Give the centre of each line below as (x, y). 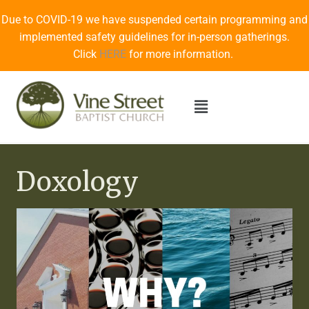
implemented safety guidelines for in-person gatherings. (154, 37)
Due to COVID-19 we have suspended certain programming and (154, 20)
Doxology (78, 182)
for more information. (181, 54)
